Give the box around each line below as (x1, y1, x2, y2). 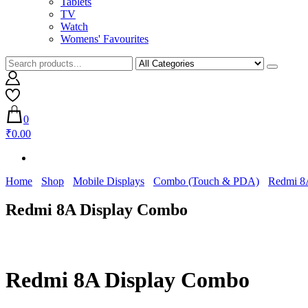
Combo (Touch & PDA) (153, 175, 259, 187)
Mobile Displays (73, 175, 144, 187)
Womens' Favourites (60, 32, 148, 45)
